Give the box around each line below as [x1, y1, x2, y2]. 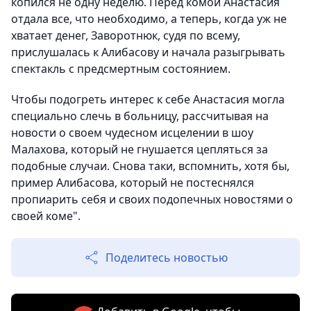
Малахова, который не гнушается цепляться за [11, 142, 268, 158]
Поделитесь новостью [106, 250, 228, 266]
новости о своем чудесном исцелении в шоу [11, 125, 253, 141]
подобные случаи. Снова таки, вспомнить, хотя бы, [11, 158, 289, 174]
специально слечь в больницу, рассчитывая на [11, 108, 269, 124]
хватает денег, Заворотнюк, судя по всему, [11, 28, 240, 44]
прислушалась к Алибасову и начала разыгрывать [11, 44, 285, 60]
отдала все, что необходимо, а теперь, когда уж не [11, 11, 287, 27]
